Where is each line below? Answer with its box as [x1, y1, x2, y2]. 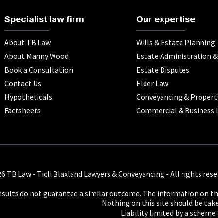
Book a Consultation [4, 65, 73, 75]
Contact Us [4, 78, 41, 89]
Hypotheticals [4, 92, 52, 102]
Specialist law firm [4, 14, 84, 25]
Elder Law [136, 78, 168, 89]
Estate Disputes [136, 65, 189, 75]
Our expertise [136, 14, 195, 25]
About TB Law [4, 37, 51, 48]
